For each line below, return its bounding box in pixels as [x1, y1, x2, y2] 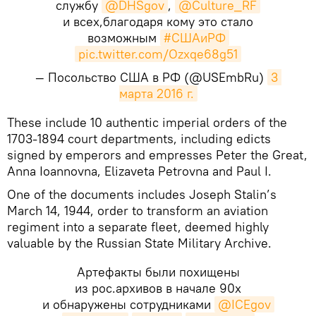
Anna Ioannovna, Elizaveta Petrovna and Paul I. [7, 162, 272, 179]
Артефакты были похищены [76, 263, 240, 280]
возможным [87, 29, 160, 46]
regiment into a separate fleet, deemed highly [7, 218, 269, 235]
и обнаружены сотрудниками [42, 296, 214, 312]
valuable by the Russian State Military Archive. [7, 234, 272, 251]
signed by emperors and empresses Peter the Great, [7, 146, 308, 163]
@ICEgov [217, 296, 271, 312]
